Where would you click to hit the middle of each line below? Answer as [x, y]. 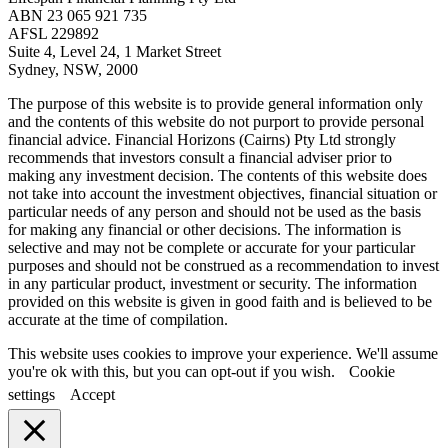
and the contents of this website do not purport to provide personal [216, 121]
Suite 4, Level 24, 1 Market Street [114, 51]
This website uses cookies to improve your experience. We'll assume [223, 353]
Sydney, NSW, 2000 [73, 69]
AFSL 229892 [53, 33]
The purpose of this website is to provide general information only [215, 103]
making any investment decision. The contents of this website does [217, 175]
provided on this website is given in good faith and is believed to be [220, 301]
